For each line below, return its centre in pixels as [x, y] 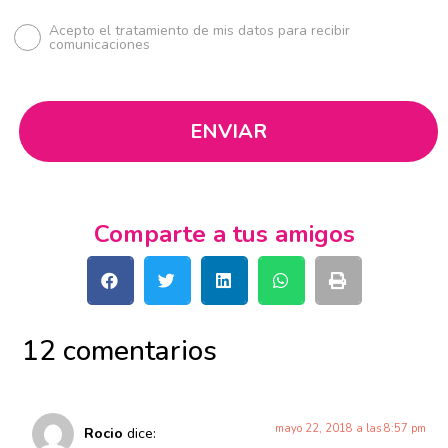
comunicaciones [100, 44]
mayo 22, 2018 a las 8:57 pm [350, 429]
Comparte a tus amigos [224, 234]
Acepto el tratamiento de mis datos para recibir [200, 30]
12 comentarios [120, 351]
